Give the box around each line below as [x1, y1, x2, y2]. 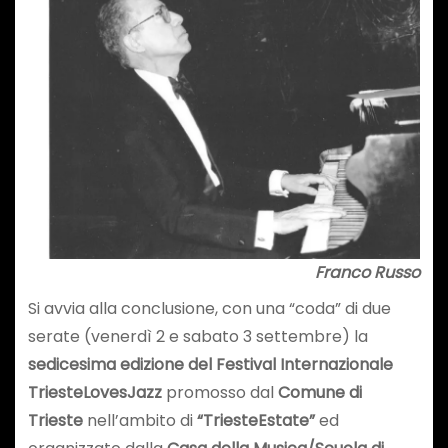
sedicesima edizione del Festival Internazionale [27, 353, 393, 377]
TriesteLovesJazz [27, 381, 162, 405]
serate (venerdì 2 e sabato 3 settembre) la [27, 325, 368, 349]
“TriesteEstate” [196, 409, 315, 433]
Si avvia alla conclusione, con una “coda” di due [27, 297, 391, 321]
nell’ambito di [82, 409, 197, 433]
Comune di [277, 381, 362, 405]
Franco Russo [315, 261, 421, 285]
